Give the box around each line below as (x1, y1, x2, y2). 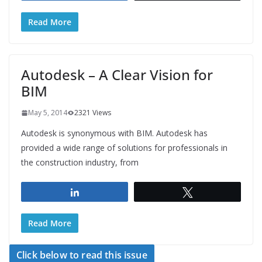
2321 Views (74, 108, 111, 118)
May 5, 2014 (28, 108, 67, 118)
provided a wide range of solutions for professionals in (21, 142, 227, 154)
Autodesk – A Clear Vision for (21, 65, 213, 85)
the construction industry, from (21, 157, 139, 168)
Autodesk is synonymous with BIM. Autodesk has (21, 127, 208, 139)
